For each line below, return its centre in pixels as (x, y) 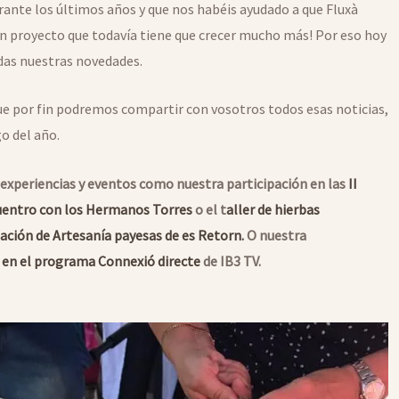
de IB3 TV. (231, 261)
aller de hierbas (273, 209)
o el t (209, 209)
